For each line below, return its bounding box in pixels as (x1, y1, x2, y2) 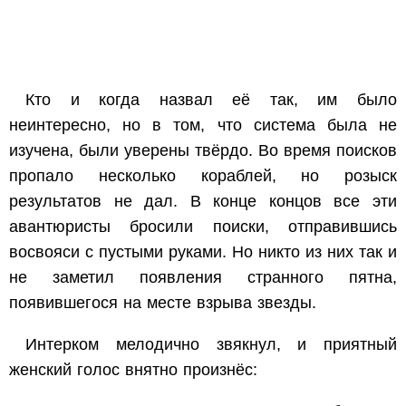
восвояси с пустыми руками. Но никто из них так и (9, 242, 397, 261)
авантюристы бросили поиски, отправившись (9, 217, 397, 236)
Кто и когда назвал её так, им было (25, 90, 397, 109)
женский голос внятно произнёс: (9, 360, 257, 379)
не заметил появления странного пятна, (9, 267, 397, 286)
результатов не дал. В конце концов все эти (9, 191, 397, 210)
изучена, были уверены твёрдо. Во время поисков (9, 140, 397, 159)
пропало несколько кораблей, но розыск (9, 166, 397, 185)
